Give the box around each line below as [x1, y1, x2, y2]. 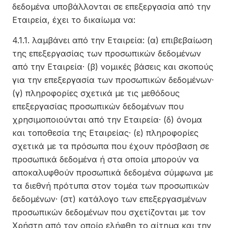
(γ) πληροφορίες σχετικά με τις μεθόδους [12, 88, 180, 98]
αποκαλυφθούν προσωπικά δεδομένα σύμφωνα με [12, 167, 213, 178]
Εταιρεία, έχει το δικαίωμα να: [12, 15, 135, 25]
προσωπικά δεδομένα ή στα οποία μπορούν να [12, 154, 199, 164]
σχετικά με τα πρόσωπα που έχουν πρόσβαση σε [12, 141, 209, 151]
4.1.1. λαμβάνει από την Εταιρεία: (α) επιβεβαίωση [12, 35, 212, 45]
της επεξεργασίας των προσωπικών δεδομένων [12, 48, 201, 59]
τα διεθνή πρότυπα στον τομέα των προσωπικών [12, 181, 209, 191]
